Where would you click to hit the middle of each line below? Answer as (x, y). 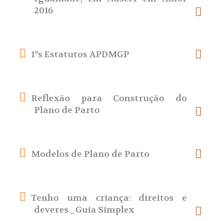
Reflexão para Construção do (109, 99)
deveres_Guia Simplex (84, 210)
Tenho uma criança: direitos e (109, 198)
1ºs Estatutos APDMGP (80, 55)
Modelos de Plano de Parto (91, 154)
